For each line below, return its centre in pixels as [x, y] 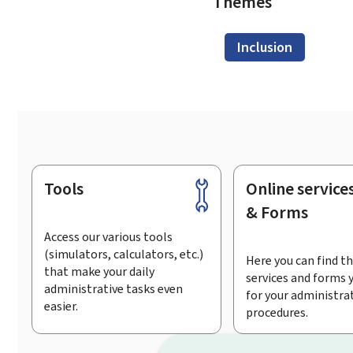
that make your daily [99, 271]
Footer [54, 193]
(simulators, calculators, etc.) [123, 254]
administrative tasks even [113, 288]
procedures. [277, 312]
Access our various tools [108, 236]
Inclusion [265, 47]
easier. [61, 306]
